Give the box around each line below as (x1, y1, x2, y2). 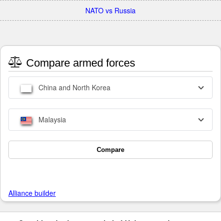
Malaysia (37, 114, 66, 125)
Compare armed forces (23, 57, 135, 70)
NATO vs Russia (85, 5, 136, 15)
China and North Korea (37, 82, 110, 93)
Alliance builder (8, 188, 56, 198)
